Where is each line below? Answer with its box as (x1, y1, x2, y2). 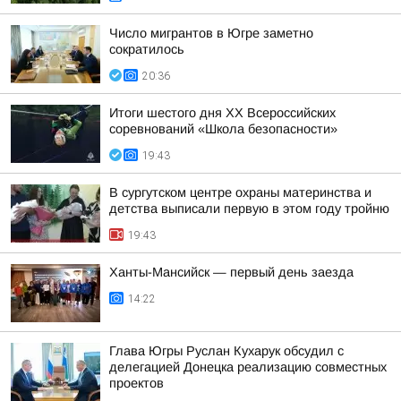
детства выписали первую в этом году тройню (109, 201, 389, 216)
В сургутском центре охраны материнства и (109, 185, 371, 200)
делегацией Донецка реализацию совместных (109, 360, 387, 374)
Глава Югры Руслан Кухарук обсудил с (109, 344, 344, 358)
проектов (109, 376, 164, 390)
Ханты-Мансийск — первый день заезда (109, 265, 354, 279)
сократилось (109, 42, 184, 56)
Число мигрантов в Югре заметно (109, 26, 313, 40)
